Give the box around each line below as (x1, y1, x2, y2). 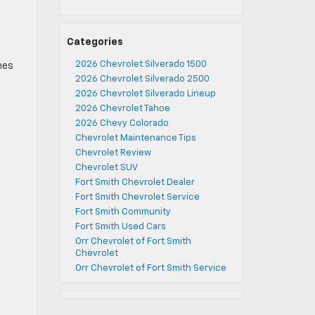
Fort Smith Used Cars (75, 222, 166, 231)
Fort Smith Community (75, 207, 171, 217)
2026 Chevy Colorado (75, 119, 169, 128)
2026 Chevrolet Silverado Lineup (75, 89, 216, 98)
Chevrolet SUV (75, 163, 138, 172)
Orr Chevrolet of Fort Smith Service (75, 264, 226, 273)
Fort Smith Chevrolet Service (75, 193, 200, 202)
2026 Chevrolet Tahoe (75, 104, 170, 113)
